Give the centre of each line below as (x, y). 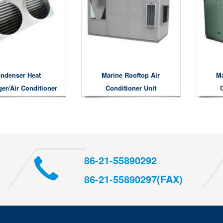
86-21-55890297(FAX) (133, 179)
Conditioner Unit (131, 88)
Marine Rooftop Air (131, 75)
